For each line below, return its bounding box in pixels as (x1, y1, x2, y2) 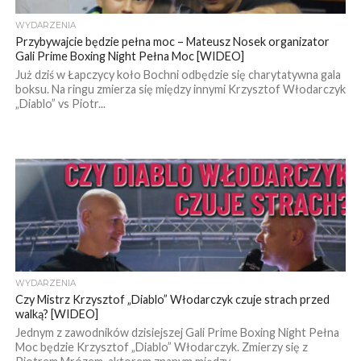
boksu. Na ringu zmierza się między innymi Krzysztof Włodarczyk (15, 81, 346, 96)
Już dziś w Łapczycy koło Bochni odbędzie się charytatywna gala (15, 67, 341, 81)
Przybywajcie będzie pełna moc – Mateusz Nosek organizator (15, 34, 330, 48)
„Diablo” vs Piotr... (15, 96, 106, 110)
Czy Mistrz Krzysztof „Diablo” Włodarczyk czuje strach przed (15, 292, 330, 306)
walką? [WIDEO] (15, 306, 98, 321)
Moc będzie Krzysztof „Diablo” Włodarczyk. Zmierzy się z (15, 339, 308, 354)
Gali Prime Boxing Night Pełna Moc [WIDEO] (15, 48, 244, 63)
